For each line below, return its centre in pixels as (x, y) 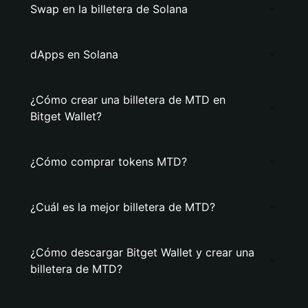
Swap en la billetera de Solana (109, 9)
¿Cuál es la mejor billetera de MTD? (123, 207)
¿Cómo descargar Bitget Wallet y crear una (142, 252)
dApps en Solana (74, 54)
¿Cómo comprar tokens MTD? (109, 162)
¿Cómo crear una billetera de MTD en (128, 100)
